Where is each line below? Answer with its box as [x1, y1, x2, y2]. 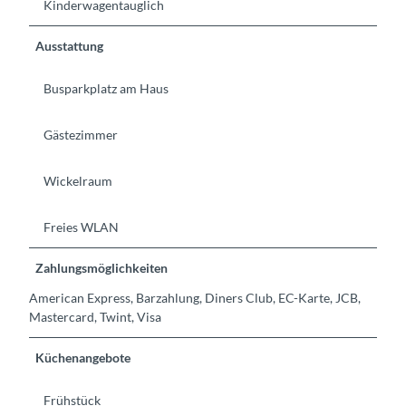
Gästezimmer [43, 126, 118, 142]
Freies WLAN [43, 219, 119, 236]
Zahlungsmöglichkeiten [35, 260, 169, 276]
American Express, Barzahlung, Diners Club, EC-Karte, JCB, [29, 290, 361, 306]
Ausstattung [35, 37, 104, 53]
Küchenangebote [35, 350, 131, 366]
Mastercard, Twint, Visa [29, 309, 161, 325]
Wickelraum [43, 173, 112, 188]
